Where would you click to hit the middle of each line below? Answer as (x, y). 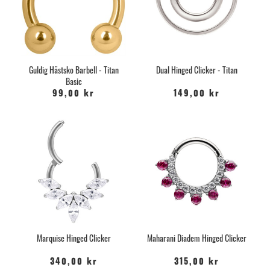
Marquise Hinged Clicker (74, 237)
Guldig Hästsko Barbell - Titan (74, 69)
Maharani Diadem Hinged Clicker (196, 237)
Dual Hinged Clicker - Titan (196, 69)
